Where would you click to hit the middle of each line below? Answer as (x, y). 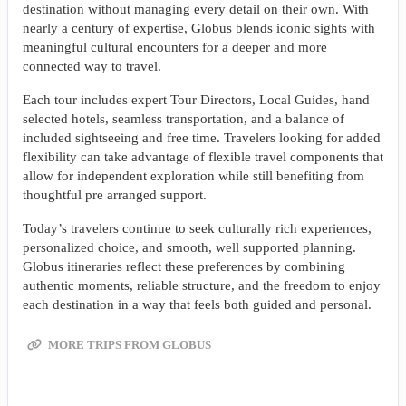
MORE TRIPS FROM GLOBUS (128, 346)
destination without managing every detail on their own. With (196, 10)
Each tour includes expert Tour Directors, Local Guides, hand (196, 100)
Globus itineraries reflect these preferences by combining (184, 267)
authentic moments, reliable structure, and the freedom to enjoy (202, 286)
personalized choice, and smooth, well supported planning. (189, 248)
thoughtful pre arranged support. (115, 195)
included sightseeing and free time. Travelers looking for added (202, 138)
